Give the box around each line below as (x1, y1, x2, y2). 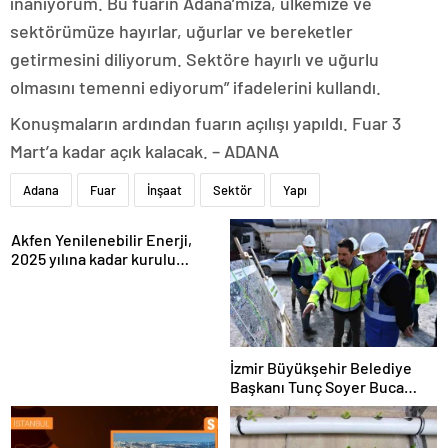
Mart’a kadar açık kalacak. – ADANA (10, 140, 279, 163)
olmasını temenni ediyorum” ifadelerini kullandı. (10, 76, 381, 99)
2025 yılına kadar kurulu (11, 249, 176, 269)
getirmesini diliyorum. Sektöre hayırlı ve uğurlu (10, 48, 379, 71)
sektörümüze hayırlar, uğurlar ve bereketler (10, 20, 353, 43)
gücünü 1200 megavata (11, 268, 172, 288)
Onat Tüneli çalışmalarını (230, 395, 400, 415)
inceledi (230, 414, 286, 434)
